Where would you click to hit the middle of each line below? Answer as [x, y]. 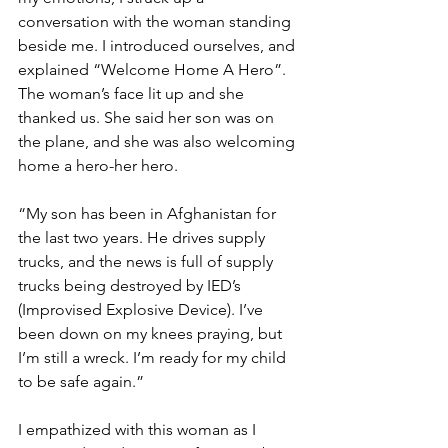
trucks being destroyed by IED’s [131, 285]
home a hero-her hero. [102, 165]
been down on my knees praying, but [152, 333]
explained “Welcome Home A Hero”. [154, 69]
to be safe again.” [81, 381]
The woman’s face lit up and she [133, 93]
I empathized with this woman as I [139, 429]
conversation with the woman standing [156, 21]
